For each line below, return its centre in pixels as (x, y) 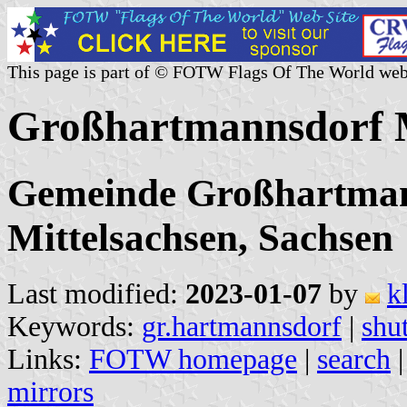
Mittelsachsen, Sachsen (200, 237)
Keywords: (74, 326)
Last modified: (96, 293)
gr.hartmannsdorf (242, 326)
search (354, 359)
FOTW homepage (193, 359)
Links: (48, 359)
